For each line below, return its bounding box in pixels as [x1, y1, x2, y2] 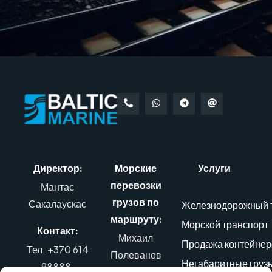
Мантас [41, 180, 75, 193]
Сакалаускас [29, 197, 87, 210]
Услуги [198, 161, 231, 174]
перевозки [110, 178, 161, 191]
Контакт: [37, 224, 78, 237]
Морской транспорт [181, 217, 268, 231]
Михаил [118, 231, 154, 244]
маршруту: [110, 212, 161, 225]
